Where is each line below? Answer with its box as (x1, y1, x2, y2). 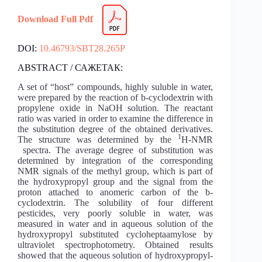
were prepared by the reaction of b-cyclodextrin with (18, 92, 213, 102)
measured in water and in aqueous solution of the (18, 218, 213, 229)
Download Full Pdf (18, 13, 93, 24)
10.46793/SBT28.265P (39, 43, 125, 54)
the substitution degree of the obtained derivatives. (18, 123, 213, 134)
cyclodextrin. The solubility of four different (18, 197, 213, 208)
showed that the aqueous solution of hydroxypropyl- (18, 250, 213, 260)
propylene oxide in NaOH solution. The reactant (18, 102, 213, 113)
